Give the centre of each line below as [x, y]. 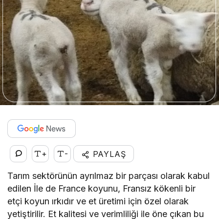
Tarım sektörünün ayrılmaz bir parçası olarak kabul [109, 175]
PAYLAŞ [108, 154]
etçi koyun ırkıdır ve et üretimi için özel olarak [98, 201]
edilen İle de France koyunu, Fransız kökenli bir [102, 188]
